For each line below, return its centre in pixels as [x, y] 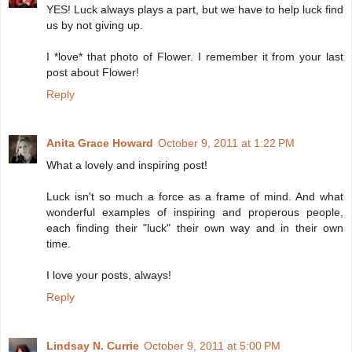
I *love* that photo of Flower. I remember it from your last [195, 57]
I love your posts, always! [109, 275]
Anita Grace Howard [100, 143]
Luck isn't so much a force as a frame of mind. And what [195, 197]
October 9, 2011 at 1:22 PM [226, 143]
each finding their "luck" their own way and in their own [195, 228]
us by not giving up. [95, 26]
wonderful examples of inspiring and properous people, [195, 213]
